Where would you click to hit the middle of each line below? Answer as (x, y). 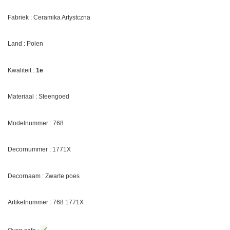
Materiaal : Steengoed (39, 97)
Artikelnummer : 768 (36, 203)
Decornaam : (26, 176)
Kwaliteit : (22, 70)
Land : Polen (25, 44)
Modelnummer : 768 (36, 123)
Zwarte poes (62, 176)
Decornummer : (30, 150)
